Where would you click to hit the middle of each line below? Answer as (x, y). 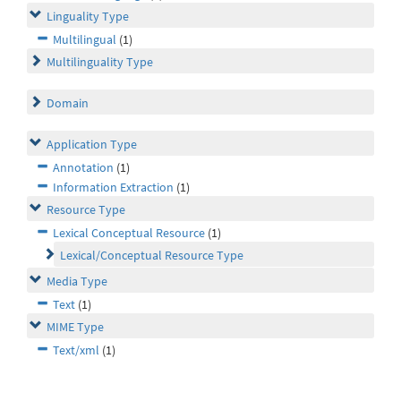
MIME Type (75, 327)
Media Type (77, 282)
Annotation (83, 168)
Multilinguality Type (100, 62)
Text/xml (76, 350)
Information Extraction (113, 188)
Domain (68, 103)
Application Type (92, 145)
